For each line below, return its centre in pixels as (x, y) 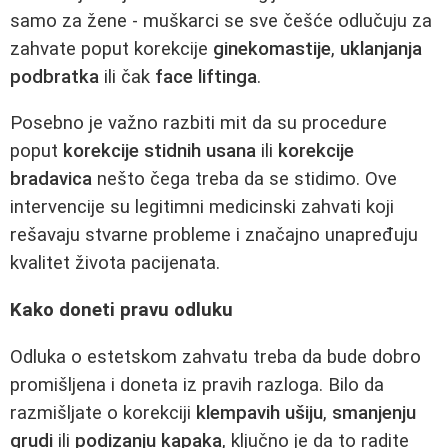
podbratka (54, 76)
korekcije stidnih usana (159, 151)
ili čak (127, 76)
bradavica (51, 179)
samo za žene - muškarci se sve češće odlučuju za (221, 20)
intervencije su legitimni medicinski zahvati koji (202, 207)
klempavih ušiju (259, 412)
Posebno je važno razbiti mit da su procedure (198, 123)
